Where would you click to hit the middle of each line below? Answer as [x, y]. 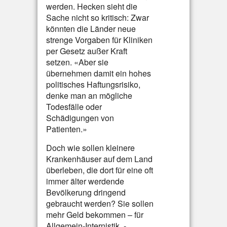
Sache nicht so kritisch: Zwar [98, 17]
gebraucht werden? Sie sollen [100, 203]
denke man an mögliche [89, 96]
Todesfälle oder [74, 107]
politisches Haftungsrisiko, [93, 84]
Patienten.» [67, 129]
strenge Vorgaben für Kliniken [99, 40]
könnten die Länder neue [91, 29]
